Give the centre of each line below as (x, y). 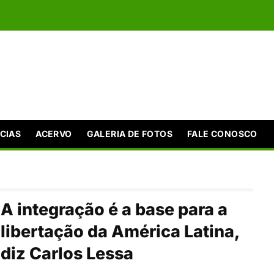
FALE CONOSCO (222, 133)
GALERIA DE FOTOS (130, 133)
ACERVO (54, 133)
